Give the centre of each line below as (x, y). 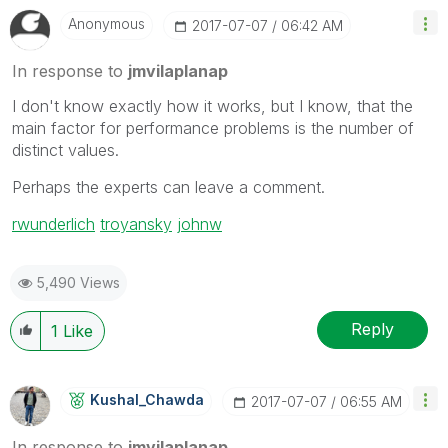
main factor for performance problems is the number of (213, 127)
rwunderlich (53, 223)
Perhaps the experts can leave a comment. (168, 186)
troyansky (136, 223)
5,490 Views (78, 282)
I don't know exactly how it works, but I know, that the (212, 105)
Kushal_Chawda (147, 399)
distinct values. (65, 149)
